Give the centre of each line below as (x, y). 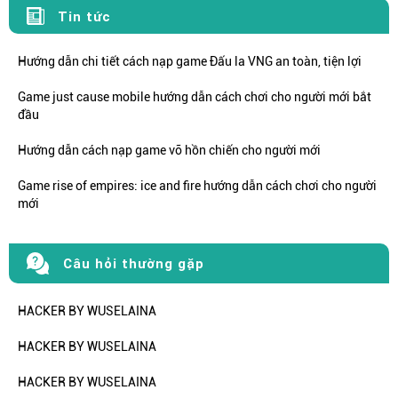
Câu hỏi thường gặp (134, 264)
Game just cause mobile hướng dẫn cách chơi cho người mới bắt (195, 97)
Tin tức (84, 16)
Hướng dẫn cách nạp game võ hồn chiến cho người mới (169, 151)
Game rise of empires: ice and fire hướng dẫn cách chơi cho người (197, 186)
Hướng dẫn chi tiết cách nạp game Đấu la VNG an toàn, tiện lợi (190, 62)
